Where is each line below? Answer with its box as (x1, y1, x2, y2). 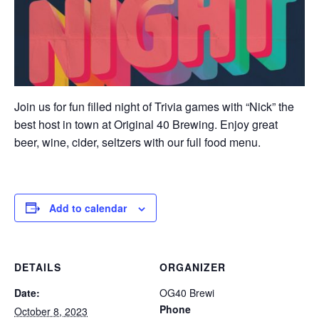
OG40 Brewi (159, 285, 214, 300)
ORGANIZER (159, 259, 226, 274)
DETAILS (14, 259, 61, 274)
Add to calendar (49, 200, 127, 215)
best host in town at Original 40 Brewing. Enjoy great (14, 115, 278, 132)
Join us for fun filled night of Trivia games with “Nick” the (14, 98, 294, 115)
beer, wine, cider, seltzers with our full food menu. (14, 133, 261, 150)
